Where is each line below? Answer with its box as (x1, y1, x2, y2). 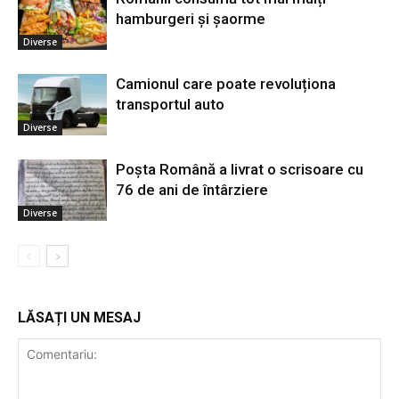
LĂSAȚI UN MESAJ (18, 308, 141, 326)
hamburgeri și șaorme (116, 9, 265, 28)
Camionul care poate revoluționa (116, 74, 336, 93)
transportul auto (116, 94, 224, 113)
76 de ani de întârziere (116, 180, 268, 199)
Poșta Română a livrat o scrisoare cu (116, 159, 363, 178)
